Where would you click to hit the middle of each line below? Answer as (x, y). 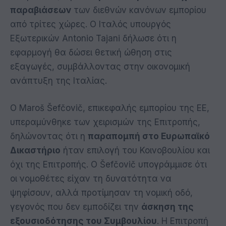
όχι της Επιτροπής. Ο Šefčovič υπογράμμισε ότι (108, 165)
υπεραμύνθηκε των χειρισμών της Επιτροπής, (105, 122)
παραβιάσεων (41, 10)
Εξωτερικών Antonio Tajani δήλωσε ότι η (93, 39)
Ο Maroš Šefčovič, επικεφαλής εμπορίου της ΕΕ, (110, 108)
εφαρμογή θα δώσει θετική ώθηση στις (91, 53)
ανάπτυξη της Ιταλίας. (59, 81)
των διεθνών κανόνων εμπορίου (139, 10)
